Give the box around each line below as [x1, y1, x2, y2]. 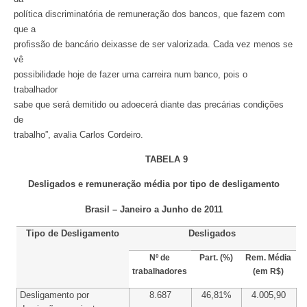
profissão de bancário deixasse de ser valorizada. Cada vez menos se [14, 38, 293, 49]
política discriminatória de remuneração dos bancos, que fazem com [14, 8, 285, 19]
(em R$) [253, 267, 284, 277]
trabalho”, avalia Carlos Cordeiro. [14, 129, 143, 140]
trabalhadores [132, 267, 188, 277]
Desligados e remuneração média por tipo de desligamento [27, 179, 280, 190]
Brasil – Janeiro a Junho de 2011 [84, 204, 223, 214]
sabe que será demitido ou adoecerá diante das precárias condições [14, 99, 284, 110]
